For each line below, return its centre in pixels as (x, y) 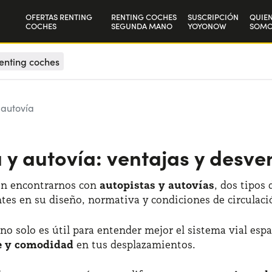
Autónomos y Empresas (76, 74)
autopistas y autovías (157, 185)
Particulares (52, 49)
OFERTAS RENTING (59, 16)
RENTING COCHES (144, 16)
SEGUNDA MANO (141, 25)
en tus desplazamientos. (134, 244)
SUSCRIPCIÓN (213, 16)
